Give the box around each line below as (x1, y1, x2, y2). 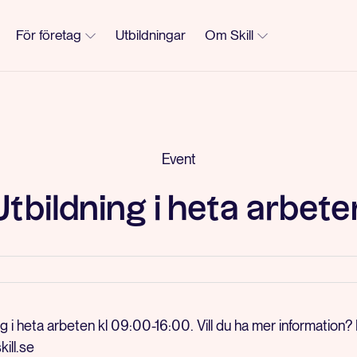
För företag (16, 27, 81, 43)
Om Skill (205, 27, 253, 43)
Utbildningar (116, 27, 186, 43)
